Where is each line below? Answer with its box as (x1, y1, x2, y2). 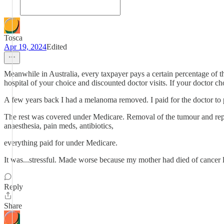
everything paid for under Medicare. (4, 138, 117, 147)
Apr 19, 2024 (4, 42, 46, 51)
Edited (46, 42, 67, 51)
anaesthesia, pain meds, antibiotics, (4, 121, 113, 130)
